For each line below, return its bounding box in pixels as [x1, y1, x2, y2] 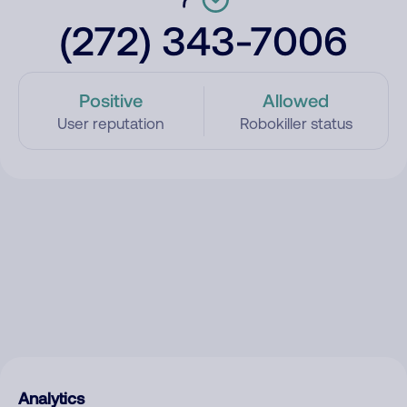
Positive [79, 89, 144, 111]
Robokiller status [239, 114, 352, 133]
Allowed [263, 89, 330, 111]
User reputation [57, 114, 165, 133]
